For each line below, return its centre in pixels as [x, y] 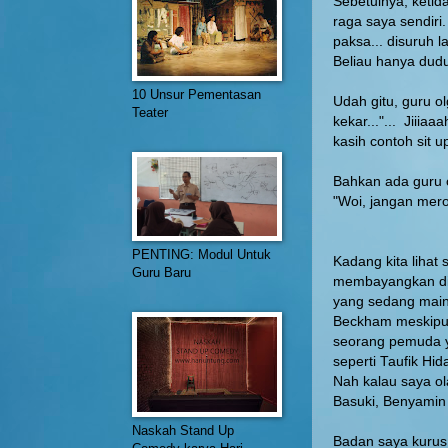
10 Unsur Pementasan [196, 94]
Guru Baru [161, 272]
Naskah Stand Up [183, 430]
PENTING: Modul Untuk [201, 254]
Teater [150, 112]
